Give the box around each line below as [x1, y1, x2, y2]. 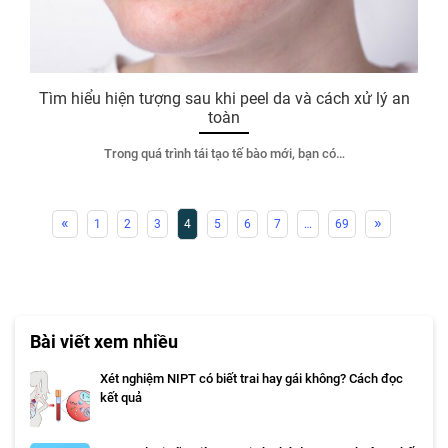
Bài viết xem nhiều [30, 331, 178, 352]
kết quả [100, 390, 142, 405]
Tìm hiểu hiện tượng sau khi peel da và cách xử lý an [38, 88, 410, 108]
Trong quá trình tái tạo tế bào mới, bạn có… [103, 145, 345, 161]
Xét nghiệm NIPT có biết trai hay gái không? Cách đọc [100, 371, 403, 386]
